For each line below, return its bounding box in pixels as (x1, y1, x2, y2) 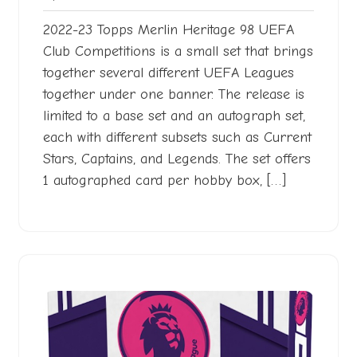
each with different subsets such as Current (43, 128, 312, 146)
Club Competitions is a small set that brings (43, 42, 313, 60)
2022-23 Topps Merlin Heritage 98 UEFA (43, 21, 294, 38)
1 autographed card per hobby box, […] (43, 171, 286, 189)
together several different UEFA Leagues (43, 64, 294, 81)
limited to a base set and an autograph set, (43, 107, 305, 124)
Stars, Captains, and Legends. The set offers (43, 150, 311, 167)
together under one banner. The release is (43, 85, 304, 103)
